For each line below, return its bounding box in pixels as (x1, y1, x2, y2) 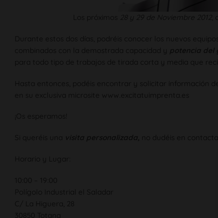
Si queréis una (15, 133, 65, 142)
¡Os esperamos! (15, 111, 67, 121)
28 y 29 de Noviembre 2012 (120, 13, 212, 22)
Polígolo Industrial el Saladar (15, 187, 113, 197)
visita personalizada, (65, 133, 140, 142)
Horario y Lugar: (15, 154, 71, 163)
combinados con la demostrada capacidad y (15, 45, 169, 55)
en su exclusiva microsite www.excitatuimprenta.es (15, 90, 189, 100)
